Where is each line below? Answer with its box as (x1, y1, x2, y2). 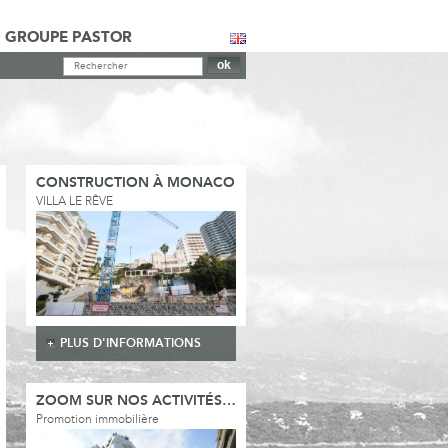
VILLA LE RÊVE (36, 196, 113, 208)
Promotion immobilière (36, 414, 159, 426)
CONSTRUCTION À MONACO (36, 176, 235, 191)
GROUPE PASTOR (5, 30, 132, 46)
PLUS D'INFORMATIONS (60, 337, 201, 350)
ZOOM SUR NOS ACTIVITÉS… (36, 394, 236, 409)
